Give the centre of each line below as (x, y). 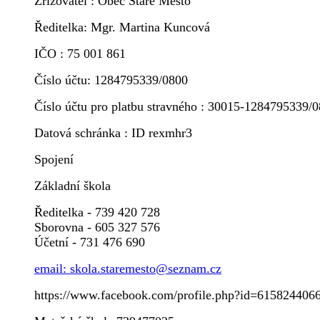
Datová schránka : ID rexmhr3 (113, 133)
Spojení (54, 160)
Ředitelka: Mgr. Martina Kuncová (122, 27)
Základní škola (72, 186)
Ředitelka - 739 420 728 (97, 212)
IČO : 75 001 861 (80, 54)
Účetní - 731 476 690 (90, 242)
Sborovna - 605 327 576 (97, 227)
